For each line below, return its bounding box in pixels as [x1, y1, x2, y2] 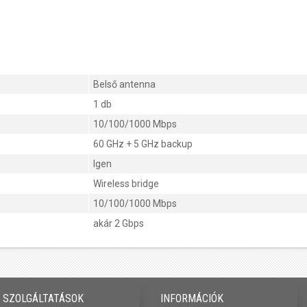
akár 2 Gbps [93, 218, 144, 230]
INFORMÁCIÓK [160, 292, 223, 306]
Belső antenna [93, 79, 156, 90]
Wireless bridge [93, 178, 159, 190]
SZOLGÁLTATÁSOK [3, 292, 84, 306]
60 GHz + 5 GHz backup [93, 138, 193, 150]
